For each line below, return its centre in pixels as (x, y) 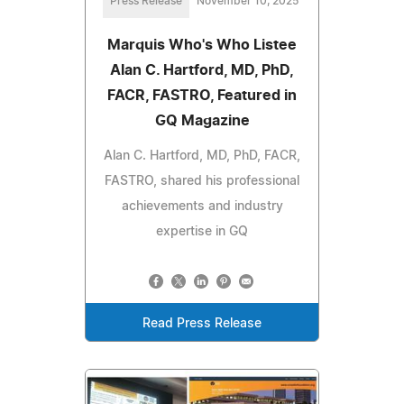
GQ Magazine (202, 120)
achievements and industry (202, 206)
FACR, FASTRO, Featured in (202, 95)
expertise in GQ (202, 231)
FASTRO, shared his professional (202, 181)
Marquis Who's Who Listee (202, 45)
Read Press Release (202, 323)
